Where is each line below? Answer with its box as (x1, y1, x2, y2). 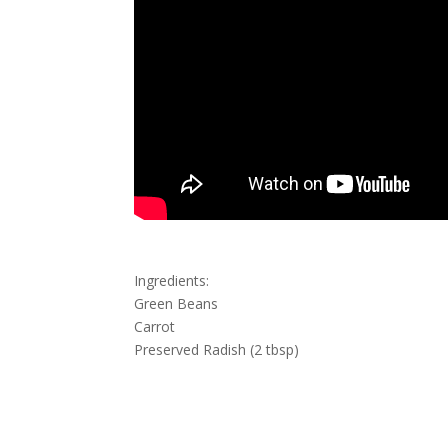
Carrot (134, 316, 180, 336)
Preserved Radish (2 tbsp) (134, 339, 300, 359)
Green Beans (134, 293, 223, 313)
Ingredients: (134, 270, 214, 290)
